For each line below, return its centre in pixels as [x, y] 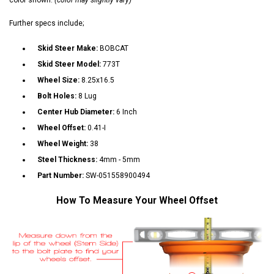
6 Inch [127, 112]
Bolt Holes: [58, 96]
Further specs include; [46, 23]
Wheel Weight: [64, 143]
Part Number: [61, 175]
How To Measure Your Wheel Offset [137, 200]
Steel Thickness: [68, 159]
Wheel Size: [59, 80]
